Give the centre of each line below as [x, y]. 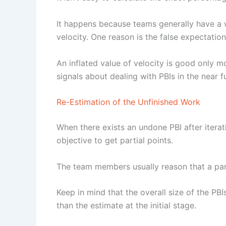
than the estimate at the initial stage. [128, 206]
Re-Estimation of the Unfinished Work [128, 102]
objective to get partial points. [116, 140]
